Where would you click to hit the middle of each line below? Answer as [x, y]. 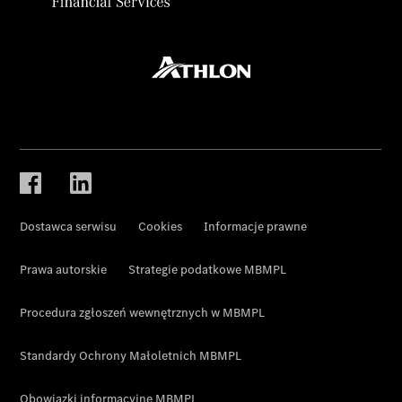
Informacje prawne [256, 226]
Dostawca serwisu [69, 226]
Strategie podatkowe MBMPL [208, 269]
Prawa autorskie [64, 269]
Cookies [161, 226]
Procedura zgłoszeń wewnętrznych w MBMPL [143, 312]
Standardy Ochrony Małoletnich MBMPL [131, 355]
